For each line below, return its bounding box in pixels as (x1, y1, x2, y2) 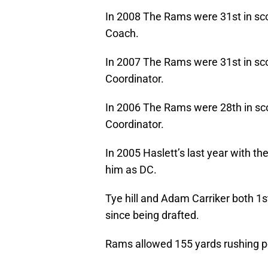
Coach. (105, 27, 139, 40)
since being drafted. (105, 209, 199, 222)
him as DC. (105, 163, 157, 176)
